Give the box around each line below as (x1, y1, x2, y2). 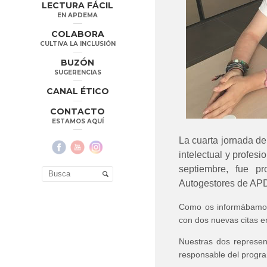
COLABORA (51, 28, 104, 39)
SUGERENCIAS (54, 68, 101, 76)
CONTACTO (50, 105, 105, 117)
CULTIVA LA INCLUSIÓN (39, 39, 116, 48)
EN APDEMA (57, 11, 98, 19)
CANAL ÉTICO (46, 85, 109, 97)
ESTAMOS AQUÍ (51, 117, 104, 125)
